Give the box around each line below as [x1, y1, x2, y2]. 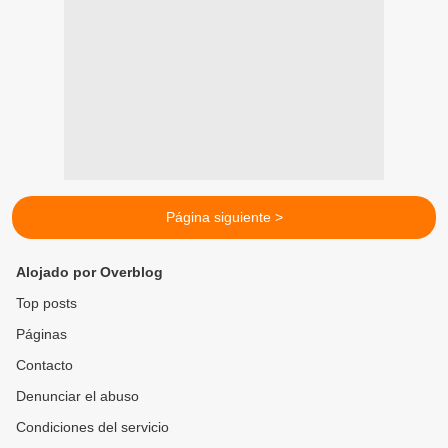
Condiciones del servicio [16, 419, 169, 436]
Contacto [16, 357, 73, 374]
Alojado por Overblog [16, 264, 163, 281]
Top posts [16, 295, 77, 312]
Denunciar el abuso [16, 388, 139, 405]
